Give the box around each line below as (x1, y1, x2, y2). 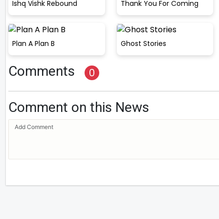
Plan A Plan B (12, 38, 55, 48)
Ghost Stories (120, 38, 166, 48)
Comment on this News (8, 99, 149, 115)
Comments (8, 63, 75, 79)
